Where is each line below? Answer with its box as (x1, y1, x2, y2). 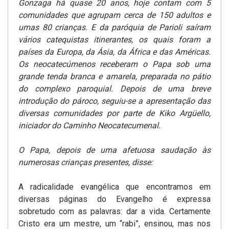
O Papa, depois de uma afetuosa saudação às (18, 145, 211, 155)
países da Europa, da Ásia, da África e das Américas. (18, 47, 211, 57)
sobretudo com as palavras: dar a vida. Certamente (18, 207, 211, 217)
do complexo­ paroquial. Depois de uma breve (18, 84, 211, 94)
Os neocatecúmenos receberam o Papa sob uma (18, 59, 211, 70)
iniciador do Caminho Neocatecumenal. (18, 121, 161, 131)
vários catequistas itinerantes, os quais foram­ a (18, 35, 211, 45)
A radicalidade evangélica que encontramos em (18, 182, 211, 192)
